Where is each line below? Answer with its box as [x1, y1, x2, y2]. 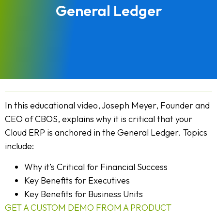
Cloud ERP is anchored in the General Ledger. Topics [5, 127, 207, 139]
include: [5, 140, 34, 152]
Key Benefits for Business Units [24, 188, 143, 200]
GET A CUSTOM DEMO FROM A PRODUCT [5, 201, 171, 213]
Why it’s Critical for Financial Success [24, 161, 168, 172]
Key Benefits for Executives [24, 174, 130, 186]
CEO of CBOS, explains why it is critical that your [5, 113, 192, 125]
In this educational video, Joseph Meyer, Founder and [5, 100, 210, 111]
